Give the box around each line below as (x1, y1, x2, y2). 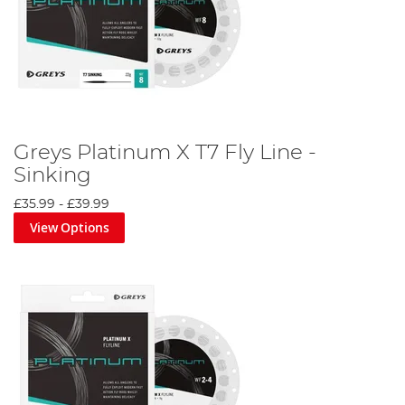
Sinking (14, 165, 91, 187)
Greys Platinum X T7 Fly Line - (14, 142, 316, 165)
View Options (29, 219, 109, 237)
